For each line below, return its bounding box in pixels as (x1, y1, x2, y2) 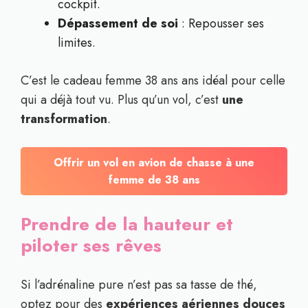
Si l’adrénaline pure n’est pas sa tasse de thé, (21, 276, 257, 294)
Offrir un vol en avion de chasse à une (54, 155, 254, 170)
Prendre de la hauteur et (21, 211, 233, 237)
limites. (58, 34, 96, 52)
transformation (21, 110, 107, 128)
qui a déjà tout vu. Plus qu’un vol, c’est (21, 91, 222, 109)
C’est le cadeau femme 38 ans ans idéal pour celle (21, 71, 285, 89)
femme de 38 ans (108, 172, 200, 188)
